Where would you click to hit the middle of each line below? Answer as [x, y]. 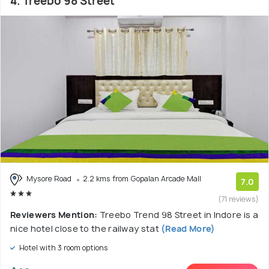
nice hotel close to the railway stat [85, 228]
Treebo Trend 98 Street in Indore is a [179, 214]
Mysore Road [49, 178]
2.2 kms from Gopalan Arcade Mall [142, 178]
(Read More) [187, 228]
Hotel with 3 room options [63, 247]
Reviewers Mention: [55, 214]
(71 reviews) [239, 199]
